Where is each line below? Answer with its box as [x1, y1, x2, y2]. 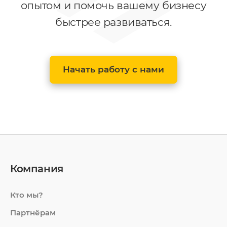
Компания [10, 163, 63, 175]
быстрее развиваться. [55, 15, 172, 28]
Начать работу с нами [63, 64, 164, 74]
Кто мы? [10, 190, 43, 200]
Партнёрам [10, 208, 56, 217]
